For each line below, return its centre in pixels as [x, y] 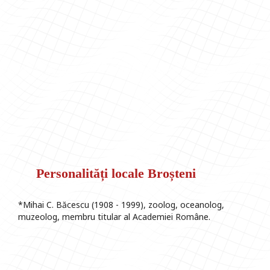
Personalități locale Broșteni [116, 174]
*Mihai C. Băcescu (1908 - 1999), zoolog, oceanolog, [121, 205]
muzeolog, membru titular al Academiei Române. [114, 217]
